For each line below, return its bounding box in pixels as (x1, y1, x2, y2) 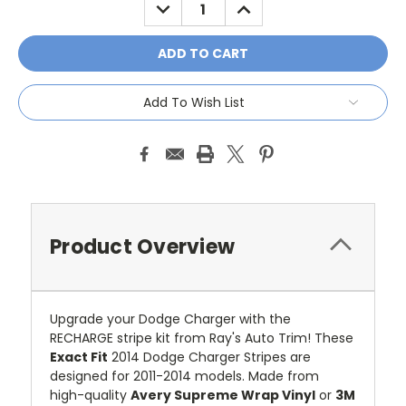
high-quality (50, 385, 130, 404)
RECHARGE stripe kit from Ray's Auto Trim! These (50, 328, 353, 347)
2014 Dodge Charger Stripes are (108, 347, 311, 366)
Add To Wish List (143, 92, 245, 111)
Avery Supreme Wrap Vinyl (130, 385, 315, 404)
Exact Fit (50, 347, 108, 366)
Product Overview (50, 232, 235, 261)
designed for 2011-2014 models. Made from (50, 366, 319, 385)
